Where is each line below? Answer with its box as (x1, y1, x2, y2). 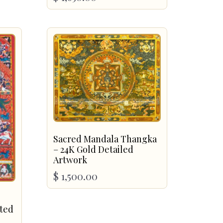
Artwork (53, 154, 87, 166)
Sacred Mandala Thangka (53, 133, 157, 145)
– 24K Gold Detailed (53, 143, 133, 156)
